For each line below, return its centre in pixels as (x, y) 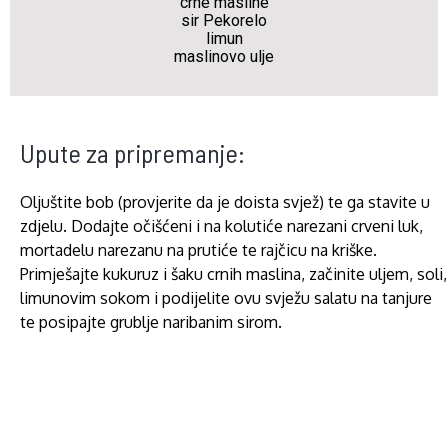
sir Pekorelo (224, 20)
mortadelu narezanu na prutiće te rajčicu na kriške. (198, 250)
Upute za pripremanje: (132, 152)
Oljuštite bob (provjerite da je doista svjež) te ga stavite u (224, 202)
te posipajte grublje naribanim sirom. (150, 322)
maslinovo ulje (224, 56)
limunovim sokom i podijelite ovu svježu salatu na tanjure (225, 298)
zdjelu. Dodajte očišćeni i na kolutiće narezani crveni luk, (221, 226)
